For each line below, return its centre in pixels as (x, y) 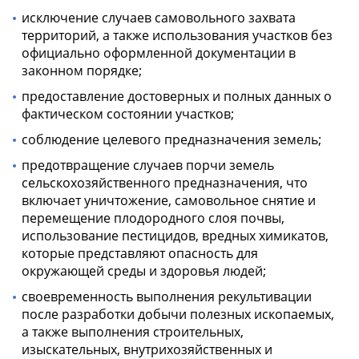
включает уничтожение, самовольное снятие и (169, 200)
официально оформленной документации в (159, 52)
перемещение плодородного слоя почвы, (153, 218)
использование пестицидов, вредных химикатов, (175, 235)
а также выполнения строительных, (133, 331)
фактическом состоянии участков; (128, 113)
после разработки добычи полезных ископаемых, (178, 314)
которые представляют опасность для (140, 253)
